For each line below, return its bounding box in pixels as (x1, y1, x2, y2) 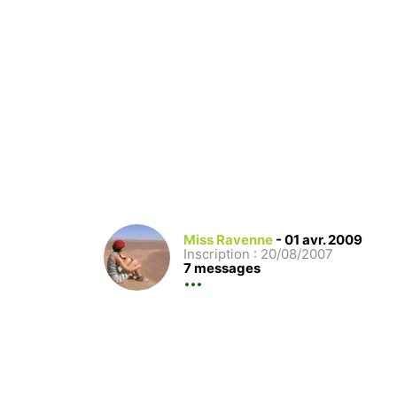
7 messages (183, 260, 261, 277)
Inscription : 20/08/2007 (183, 245, 333, 263)
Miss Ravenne (183, 231, 273, 249)
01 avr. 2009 (284, 231, 362, 249)
